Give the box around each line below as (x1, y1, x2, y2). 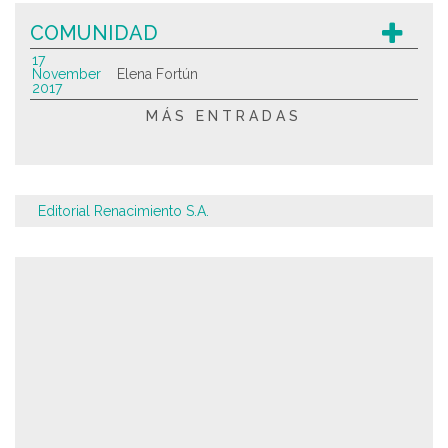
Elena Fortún (117, 66, 198, 82)
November (32, 66, 101, 82)
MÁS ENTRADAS (146, 108, 302, 124)
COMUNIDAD (30, 21, 158, 45)
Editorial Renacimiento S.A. (38, 203, 209, 219)
